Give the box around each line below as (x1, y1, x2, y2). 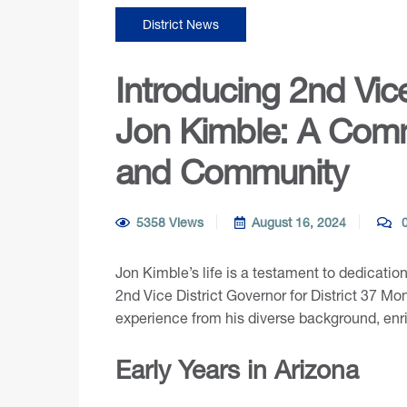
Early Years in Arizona (115, 354, 359, 385)
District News (143, 16, 219, 33)
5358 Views (135, 214, 203, 231)
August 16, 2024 (252, 214, 346, 231)
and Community (115, 151, 348, 193)
